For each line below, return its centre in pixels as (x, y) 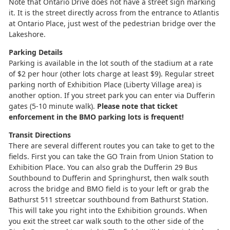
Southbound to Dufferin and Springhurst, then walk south (109, 178)
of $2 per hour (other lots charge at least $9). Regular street (111, 73)
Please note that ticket (137, 106)
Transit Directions (40, 135)
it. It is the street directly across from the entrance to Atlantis (114, 12)
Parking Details (36, 52)
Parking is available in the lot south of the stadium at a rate (111, 63)
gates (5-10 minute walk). (53, 106)
